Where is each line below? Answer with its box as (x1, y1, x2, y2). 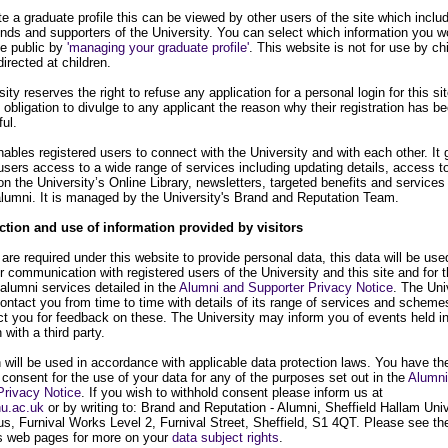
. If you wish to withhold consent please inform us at (81, 385, 383, 401)
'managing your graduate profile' (67, 40, 249, 56)
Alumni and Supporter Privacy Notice (179, 280, 393, 296)
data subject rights (172, 430, 279, 446)
